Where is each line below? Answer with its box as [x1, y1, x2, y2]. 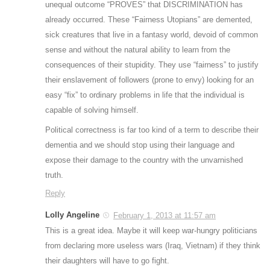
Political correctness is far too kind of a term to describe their [45, 125, 259, 134]
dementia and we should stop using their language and [45, 140, 234, 149]
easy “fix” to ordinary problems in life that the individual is [45, 90, 245, 99]
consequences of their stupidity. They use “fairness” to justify [45, 60, 259, 69]
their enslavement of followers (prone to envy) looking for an [45, 75, 254, 84]
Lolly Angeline [45, 210, 99, 219]
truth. [45, 170, 63, 180]
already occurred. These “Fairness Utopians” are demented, [45, 14, 253, 24]
